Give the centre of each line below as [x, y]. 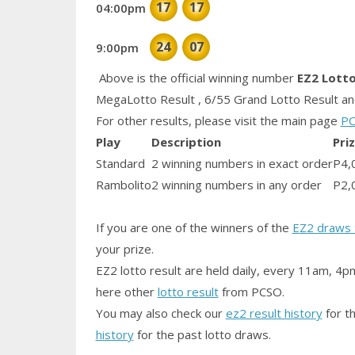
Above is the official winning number [195, 77]
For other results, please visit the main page [218, 120]
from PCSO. [251, 291]
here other [126, 291]
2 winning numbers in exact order [242, 163]
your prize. [124, 248]
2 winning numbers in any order [236, 184]
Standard [120, 163]
